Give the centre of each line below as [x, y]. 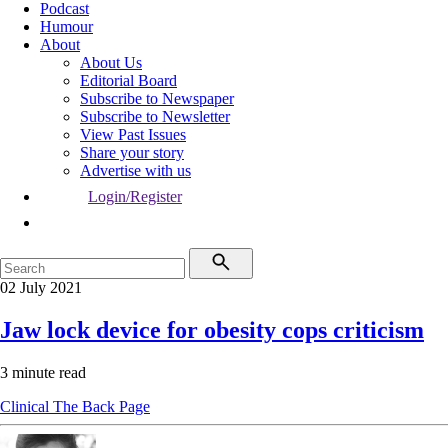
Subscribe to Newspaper [157, 98]
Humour [66, 26]
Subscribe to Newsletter [155, 116]
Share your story [132, 152]
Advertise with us [135, 170]
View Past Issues [133, 134]
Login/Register [135, 196]
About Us [111, 62]
